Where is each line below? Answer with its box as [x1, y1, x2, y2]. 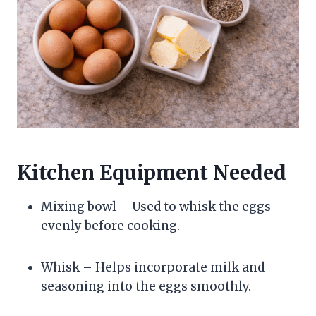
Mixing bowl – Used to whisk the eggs [41, 198, 271, 214]
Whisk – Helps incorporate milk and [41, 259, 265, 275]
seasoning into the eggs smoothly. [41, 278, 251, 294]
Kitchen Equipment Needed [17, 159, 286, 186]
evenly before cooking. [41, 217, 180, 233]
